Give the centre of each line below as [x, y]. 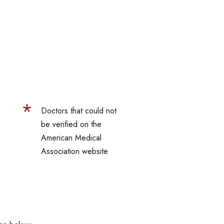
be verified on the [71, 124]
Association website [74, 151]
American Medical [71, 138]
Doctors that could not [78, 111]
